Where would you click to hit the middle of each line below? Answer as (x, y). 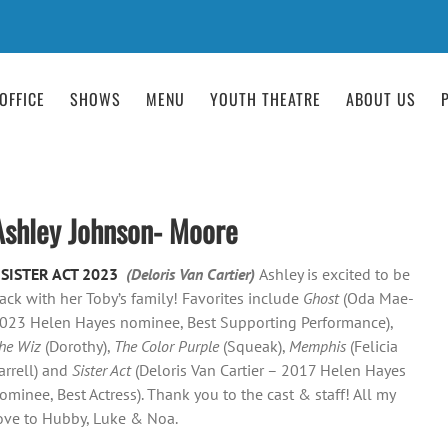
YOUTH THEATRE (265, 98)
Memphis (317, 346)
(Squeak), (253, 346)
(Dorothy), (77, 346)
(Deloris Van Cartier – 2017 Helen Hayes (270, 370)
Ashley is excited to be (334, 274)
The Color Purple (166, 346)
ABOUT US (381, 98)
